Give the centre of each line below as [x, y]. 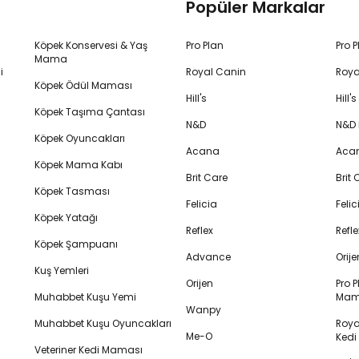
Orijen [200, 283]
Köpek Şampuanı [77, 244]
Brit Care [207, 177]
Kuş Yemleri [62, 270]
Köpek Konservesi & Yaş [91, 45]
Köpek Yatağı [67, 218]
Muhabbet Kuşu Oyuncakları [103, 323]
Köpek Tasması [73, 191]
